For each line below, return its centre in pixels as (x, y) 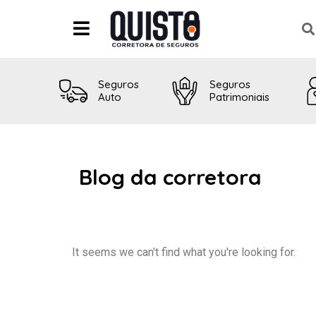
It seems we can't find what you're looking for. (184, 253)
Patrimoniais (239, 97)
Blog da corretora (170, 177)
